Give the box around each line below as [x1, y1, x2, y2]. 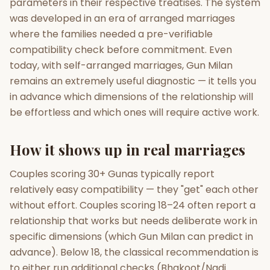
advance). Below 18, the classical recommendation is [10, 245, 259, 259]
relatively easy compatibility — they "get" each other [10, 183, 259, 196]
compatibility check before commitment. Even [10, 43, 232, 57]
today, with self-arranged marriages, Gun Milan [10, 58, 233, 72]
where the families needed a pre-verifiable [10, 27, 213, 41]
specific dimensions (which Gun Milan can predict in [10, 230, 253, 243]
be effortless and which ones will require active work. [10, 105, 259, 119]
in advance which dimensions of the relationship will [10, 90, 253, 104]
